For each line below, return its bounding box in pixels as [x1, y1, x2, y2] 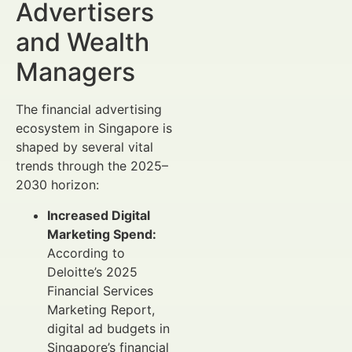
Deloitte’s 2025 [47, 263, 137, 280]
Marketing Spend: [47, 225, 156, 242]
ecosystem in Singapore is [16, 120, 172, 137]
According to [47, 244, 125, 261]
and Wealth [16, 27, 149, 58]
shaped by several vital [16, 139, 153, 156]
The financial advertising [16, 101, 162, 118]
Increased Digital [47, 207, 150, 223]
